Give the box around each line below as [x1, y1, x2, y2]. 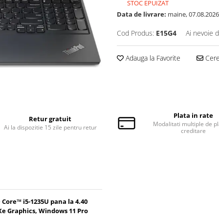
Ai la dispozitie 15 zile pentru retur [3, 123, 97, 131]
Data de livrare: [117, 10, 166, 19]
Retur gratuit [29, 114, 72, 123]
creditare [180, 127, 206, 135]
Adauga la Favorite [124, 53, 180, 63]
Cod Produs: [117, 28, 154, 38]
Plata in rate [173, 111, 213, 120]
